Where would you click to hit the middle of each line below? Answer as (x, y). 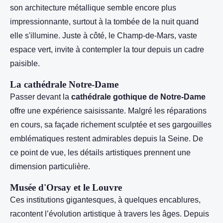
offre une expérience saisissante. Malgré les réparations (108, 111)
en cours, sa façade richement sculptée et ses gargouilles (111, 125)
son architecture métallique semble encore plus (93, 8)
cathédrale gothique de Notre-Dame (138, 97)
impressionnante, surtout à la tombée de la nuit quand (104, 22)
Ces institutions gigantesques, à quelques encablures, (105, 200)
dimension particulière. (50, 167)
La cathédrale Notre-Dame (64, 84)
